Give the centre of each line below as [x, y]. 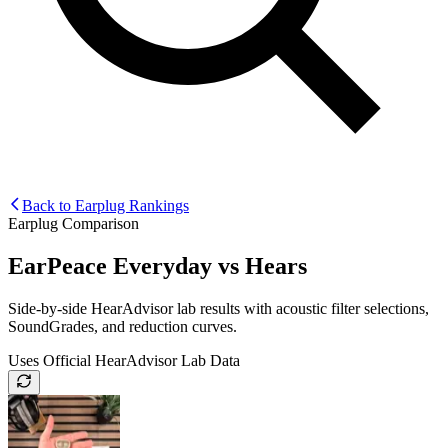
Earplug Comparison [73, 223]
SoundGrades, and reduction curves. [122, 326]
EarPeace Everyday [113, 265]
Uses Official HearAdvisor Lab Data [124, 360]
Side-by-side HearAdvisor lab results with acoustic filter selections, [218, 308]
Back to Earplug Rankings [105, 205]
